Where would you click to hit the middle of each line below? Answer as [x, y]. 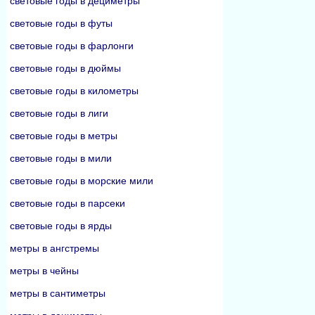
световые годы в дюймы [65, 68]
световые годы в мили [61, 158]
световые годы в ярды [61, 226]
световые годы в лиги [59, 113]
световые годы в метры [64, 136]
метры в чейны [44, 271]
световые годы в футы [61, 23]
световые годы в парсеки [67, 203]
